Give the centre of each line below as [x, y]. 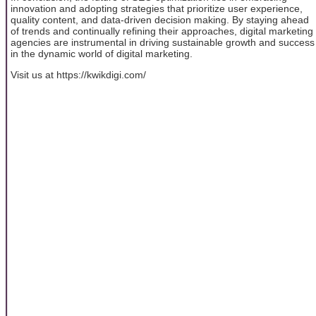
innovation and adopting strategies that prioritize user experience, [157, 8]
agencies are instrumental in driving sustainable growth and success [163, 42]
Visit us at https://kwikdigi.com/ [78, 75]
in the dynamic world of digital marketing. [102, 53]
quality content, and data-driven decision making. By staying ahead [160, 19]
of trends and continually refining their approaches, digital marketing [162, 31]
